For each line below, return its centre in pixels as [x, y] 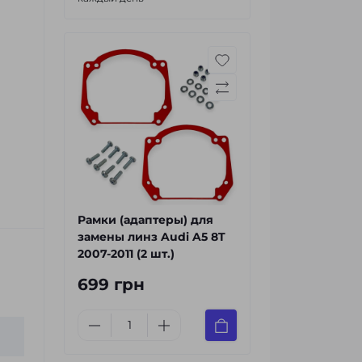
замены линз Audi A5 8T [152, 237]
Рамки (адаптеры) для [145, 220]
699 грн [111, 284]
